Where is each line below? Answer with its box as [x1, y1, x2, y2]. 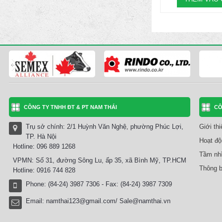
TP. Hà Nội [26, 133, 56, 141]
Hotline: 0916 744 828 [9, 166, 75, 174]
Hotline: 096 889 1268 [9, 143, 75, 151]
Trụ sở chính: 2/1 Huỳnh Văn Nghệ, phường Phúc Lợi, [26, 123, 183, 131]
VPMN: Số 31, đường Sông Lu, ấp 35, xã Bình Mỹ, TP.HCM [9, 157, 186, 165]
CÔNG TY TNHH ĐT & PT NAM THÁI [24, 104, 117, 111]
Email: [26, 197, 46, 205]
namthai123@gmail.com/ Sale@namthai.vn [46, 197, 170, 205]
